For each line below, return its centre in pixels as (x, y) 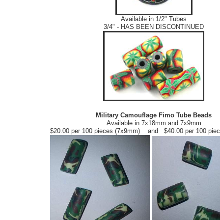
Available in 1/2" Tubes (154, 19)
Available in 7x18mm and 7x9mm (154, 123)
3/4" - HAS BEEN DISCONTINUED (154, 27)
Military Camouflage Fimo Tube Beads (154, 115)
